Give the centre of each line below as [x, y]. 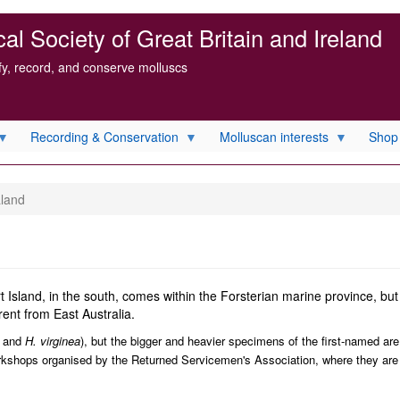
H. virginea [53, 341]
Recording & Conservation [104, 136]
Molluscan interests [274, 136]
